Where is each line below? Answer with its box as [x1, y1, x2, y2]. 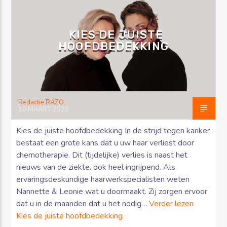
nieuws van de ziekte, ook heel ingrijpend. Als [16, 161, 176, 173]
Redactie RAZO [18, 97, 64, 107]
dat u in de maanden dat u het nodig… [16, 198, 149, 209]
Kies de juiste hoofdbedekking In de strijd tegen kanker [16, 125, 210, 136]
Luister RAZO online [55, 65, 126, 77]
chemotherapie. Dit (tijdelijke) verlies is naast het [16, 149, 188, 161]
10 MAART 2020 [18, 104, 69, 114]
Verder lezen [149, 198, 194, 209]
